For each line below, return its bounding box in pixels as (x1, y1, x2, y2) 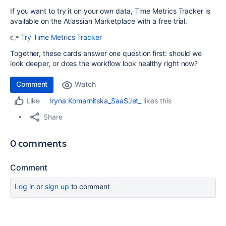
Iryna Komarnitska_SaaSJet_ (49, 96, 142, 105)
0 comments (10, 136, 67, 150)
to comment (69, 182, 110, 191)
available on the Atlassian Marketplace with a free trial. (10, 17, 188, 26)
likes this (141, 96, 172, 105)
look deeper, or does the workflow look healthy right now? (10, 59, 198, 68)
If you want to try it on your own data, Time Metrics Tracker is (10, 7, 210, 16)
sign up (45, 182, 69, 191)
